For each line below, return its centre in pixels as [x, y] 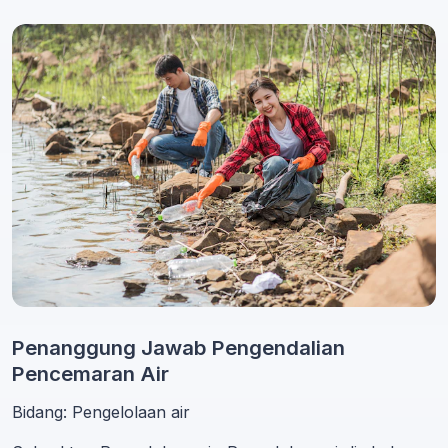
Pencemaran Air [90, 373]
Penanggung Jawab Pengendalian [178, 347]
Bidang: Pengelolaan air [101, 411]
